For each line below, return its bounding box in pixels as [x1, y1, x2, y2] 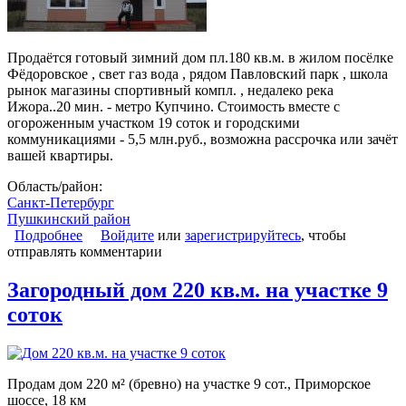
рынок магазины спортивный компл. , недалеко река [7, 82, 333, 98]
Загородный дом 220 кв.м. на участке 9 [7, 277, 388, 302]
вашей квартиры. [7, 147, 113, 163]
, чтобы [301, 227, 346, 243]
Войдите [101, 227, 154, 243]
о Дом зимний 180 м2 [82, 227, 216, 243]
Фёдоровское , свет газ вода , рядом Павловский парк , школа [7, 65, 388, 82]
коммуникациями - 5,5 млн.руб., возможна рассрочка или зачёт [7, 130, 398, 147]
